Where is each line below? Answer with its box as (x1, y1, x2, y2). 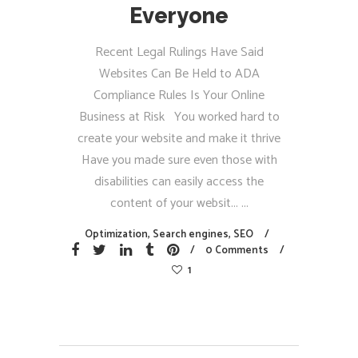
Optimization (85, 226, 148, 243)
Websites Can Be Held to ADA (98, 63, 260, 85)
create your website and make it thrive (78, 128, 280, 149)
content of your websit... (109, 193, 241, 214)
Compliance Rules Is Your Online (93, 85, 265, 106)
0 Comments (205, 242, 268, 259)
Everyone (129, 3, 229, 28)
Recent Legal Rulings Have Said (94, 42, 264, 63)
